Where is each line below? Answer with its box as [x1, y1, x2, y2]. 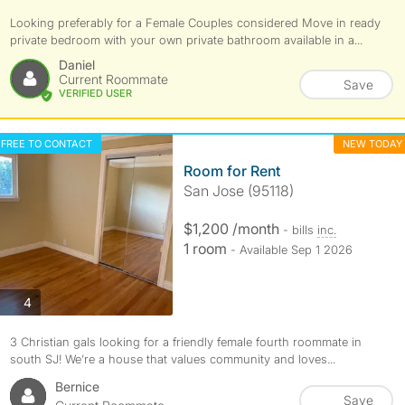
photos [30, 293, 71, 309]
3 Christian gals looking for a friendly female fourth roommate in [9, 334, 362, 349]
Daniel [58, 57, 95, 72]
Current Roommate [58, 71, 168, 87]
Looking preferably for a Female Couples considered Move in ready [9, 15, 381, 30]
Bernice [54, 379, 99, 394]
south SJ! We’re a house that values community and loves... [9, 352, 335, 366]
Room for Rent [183, 162, 280, 180]
